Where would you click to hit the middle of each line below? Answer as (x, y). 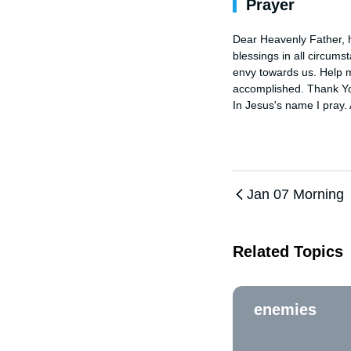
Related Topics (288, 251)
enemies (285, 309)
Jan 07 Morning (295, 194)
